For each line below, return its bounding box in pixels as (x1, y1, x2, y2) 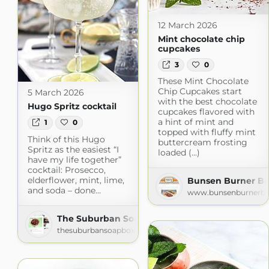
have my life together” (27, 154, 121, 165)
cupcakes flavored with (157, 106, 255, 117)
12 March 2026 (157, 19, 217, 31)
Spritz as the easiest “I (27, 144, 119, 155)
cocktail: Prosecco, (27, 164, 106, 175)
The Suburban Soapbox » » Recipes (56, 213, 213, 224)
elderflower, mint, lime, (27, 174, 124, 186)
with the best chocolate (157, 95, 257, 107)
